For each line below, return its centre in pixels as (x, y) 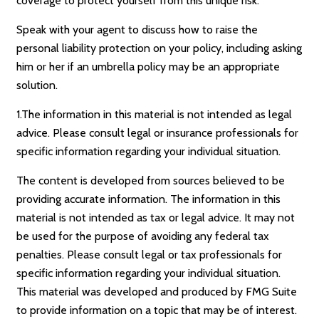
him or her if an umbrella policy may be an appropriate (148, 67)
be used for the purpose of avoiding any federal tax (143, 236)
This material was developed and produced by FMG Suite (157, 292)
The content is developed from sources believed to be (151, 181)
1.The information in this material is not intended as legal (155, 114)
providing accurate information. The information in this (149, 199)
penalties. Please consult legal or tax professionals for (150, 255)
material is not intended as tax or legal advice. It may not (156, 218)
